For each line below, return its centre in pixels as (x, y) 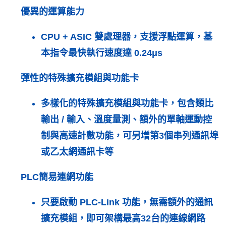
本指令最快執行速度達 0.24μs (101, 53)
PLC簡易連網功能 (57, 177)
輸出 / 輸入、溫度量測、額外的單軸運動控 (126, 120)
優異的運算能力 (52, 12)
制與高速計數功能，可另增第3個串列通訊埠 (129, 136)
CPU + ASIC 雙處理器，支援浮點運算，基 (126, 37)
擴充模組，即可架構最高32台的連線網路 (123, 219)
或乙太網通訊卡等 (77, 152)
